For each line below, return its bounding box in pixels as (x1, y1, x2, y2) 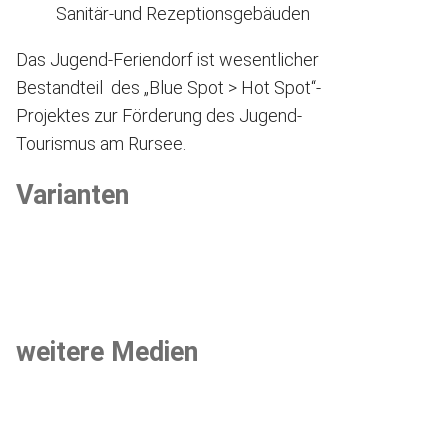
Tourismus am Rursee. (16, 133, 186, 155)
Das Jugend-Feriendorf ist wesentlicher (16, 49, 319, 71)
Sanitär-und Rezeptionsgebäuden (56, 3, 310, 25)
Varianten (16, 178, 129, 211)
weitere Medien (16, 335, 198, 368)
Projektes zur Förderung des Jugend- (16, 105, 302, 127)
